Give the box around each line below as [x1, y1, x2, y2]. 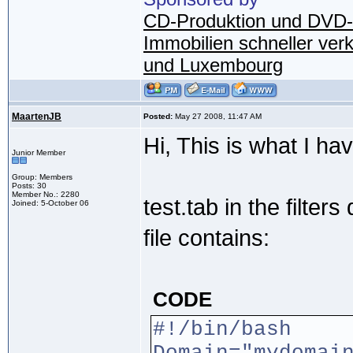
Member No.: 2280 [12, 190, 80, 199]
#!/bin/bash [153, 318, 292, 342]
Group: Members [12, 173, 72, 182]
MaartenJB [12, 111, 61, 123]
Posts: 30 [12, 181, 46, 191]
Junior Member [12, 148, 65, 158]
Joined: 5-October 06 [12, 199, 89, 208]
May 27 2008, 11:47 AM [173, 112, 262, 121]
